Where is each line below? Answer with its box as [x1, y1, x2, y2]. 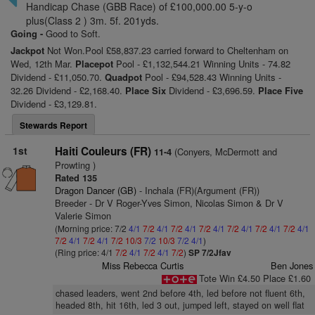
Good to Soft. [46, 27, 103, 40]
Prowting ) [54, 158, 96, 172]
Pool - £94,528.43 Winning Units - [142, 70, 281, 84]
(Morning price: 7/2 [54, 222, 129, 234]
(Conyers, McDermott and [171, 145, 277, 158]
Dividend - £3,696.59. [166, 84, 258, 97]
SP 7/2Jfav [188, 246, 231, 259]
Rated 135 [54, 172, 97, 184]
